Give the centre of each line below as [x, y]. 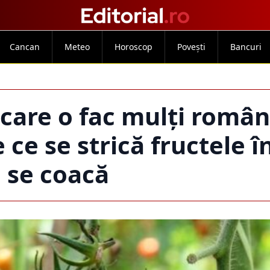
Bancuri [246, 47]
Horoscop [133, 47]
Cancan [24, 47]
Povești [191, 47]
